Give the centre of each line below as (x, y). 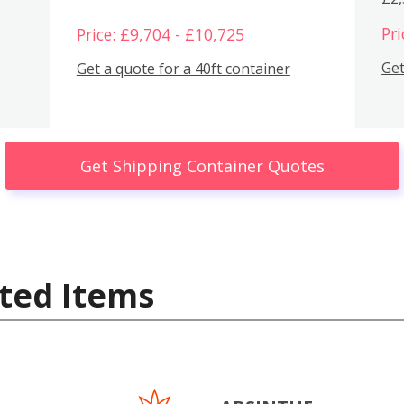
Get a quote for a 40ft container (183, 69)
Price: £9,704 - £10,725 (160, 34)
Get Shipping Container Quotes (202, 165)
